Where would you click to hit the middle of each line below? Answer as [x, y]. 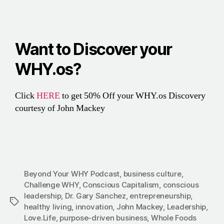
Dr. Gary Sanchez [95, 196]
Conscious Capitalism [121, 185]
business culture [152, 174]
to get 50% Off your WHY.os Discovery [133, 96]
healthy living [48, 207]
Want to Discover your [94, 49]
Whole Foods [174, 218]
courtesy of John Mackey [60, 108]
